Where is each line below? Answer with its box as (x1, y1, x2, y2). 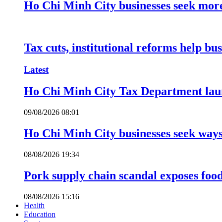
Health (24, 201, 45, 210)
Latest (24, 64, 49, 75)
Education (24, 210, 55, 219)
